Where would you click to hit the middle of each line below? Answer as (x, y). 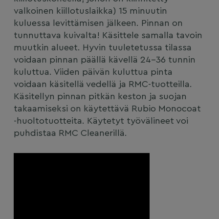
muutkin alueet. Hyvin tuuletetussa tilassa (102, 48)
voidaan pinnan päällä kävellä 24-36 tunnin (104, 60)
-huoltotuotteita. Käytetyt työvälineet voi (101, 121)
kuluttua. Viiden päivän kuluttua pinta (93, 72)
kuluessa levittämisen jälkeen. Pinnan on (98, 23)
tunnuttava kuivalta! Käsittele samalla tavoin (108, 36)
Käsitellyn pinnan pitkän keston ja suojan (100, 97)
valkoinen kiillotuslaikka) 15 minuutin (90, 11)
